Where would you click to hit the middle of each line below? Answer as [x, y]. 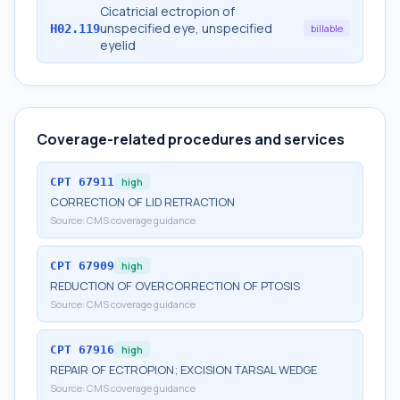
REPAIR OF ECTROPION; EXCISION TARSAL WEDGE [183, 370]
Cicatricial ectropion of [167, 11]
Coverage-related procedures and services [191, 139]
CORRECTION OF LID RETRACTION [142, 202]
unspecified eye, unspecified [186, 28]
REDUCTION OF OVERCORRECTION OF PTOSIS [175, 286]
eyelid [118, 45]
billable [327, 28]
